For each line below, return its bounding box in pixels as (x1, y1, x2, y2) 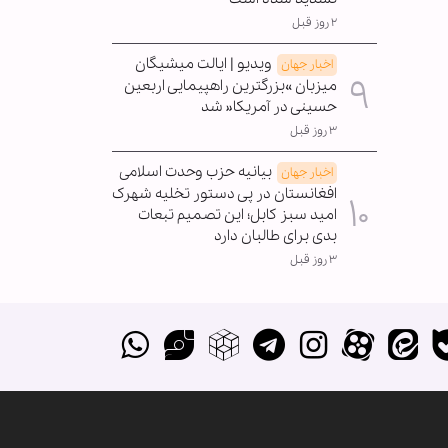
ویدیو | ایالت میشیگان (135, 53, 272, 74)
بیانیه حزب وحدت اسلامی (119, 161, 272, 182)
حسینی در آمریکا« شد (201, 96, 337, 117)
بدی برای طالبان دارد (214, 225, 337, 246)
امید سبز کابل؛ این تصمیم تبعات (138, 204, 337, 225)
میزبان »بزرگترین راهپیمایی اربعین (124, 75, 337, 96)
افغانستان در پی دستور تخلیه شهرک (112, 183, 337, 204)
